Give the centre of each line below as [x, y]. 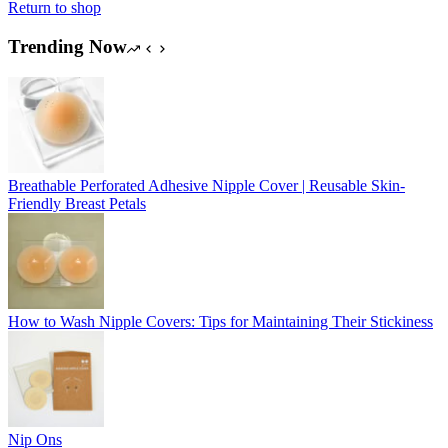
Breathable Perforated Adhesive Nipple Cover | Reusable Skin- [206, 185]
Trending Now [67, 47]
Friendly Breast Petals [77, 203]
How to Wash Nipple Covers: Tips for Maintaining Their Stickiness [220, 321]
